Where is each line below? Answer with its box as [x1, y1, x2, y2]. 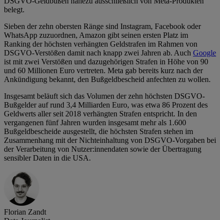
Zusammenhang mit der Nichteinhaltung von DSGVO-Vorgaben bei [4, 136, 216, 145]
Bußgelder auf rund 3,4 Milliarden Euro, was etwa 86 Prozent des [4, 101, 208, 110]
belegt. [4, 5, 25, 14]
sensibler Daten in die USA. [4, 154, 91, 163]
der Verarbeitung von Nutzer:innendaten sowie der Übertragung [4, 145, 201, 154]
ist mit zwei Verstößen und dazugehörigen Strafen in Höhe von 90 [4, 57, 208, 66]
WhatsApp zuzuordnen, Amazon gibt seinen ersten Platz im [4, 31, 188, 40]
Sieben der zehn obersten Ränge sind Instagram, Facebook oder [4, 22, 201, 31]
